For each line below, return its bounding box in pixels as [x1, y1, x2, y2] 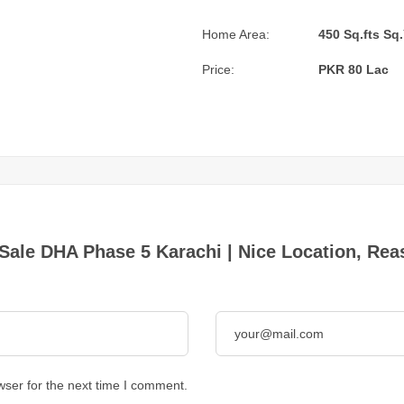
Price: [202, 62, 234, 78]
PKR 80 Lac [318, 62, 389, 78]
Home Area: [202, 27, 270, 42]
